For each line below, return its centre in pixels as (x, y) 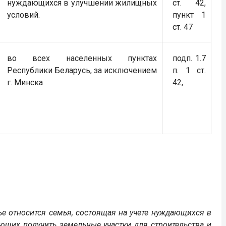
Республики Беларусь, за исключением (82, 70)
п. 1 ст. (189, 70)
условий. (23, 15)
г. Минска (25, 82)
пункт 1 (189, 15)
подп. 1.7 (189, 58)
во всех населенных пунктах (82, 58)
